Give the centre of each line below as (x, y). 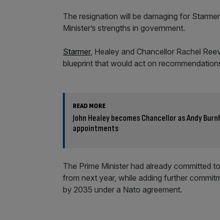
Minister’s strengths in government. (124, 28)
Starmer (77, 52)
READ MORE (89, 106)
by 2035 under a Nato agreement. (123, 189)
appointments (96, 128)
